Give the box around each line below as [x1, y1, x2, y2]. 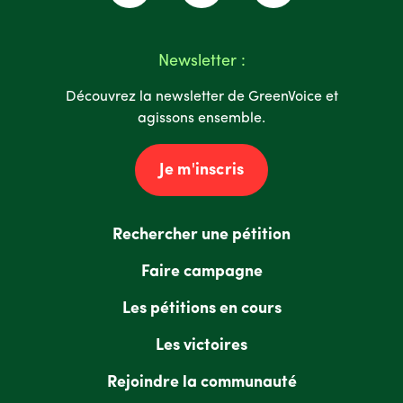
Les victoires [156, 336, 247, 354]
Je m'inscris [158, 161, 245, 179]
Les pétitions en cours [121, 300, 282, 318]
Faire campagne [140, 263, 263, 281]
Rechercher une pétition [112, 226, 291, 244]
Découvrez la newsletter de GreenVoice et [65, 90, 338, 105]
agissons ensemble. [138, 112, 265, 127]
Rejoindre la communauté [106, 373, 297, 391]
